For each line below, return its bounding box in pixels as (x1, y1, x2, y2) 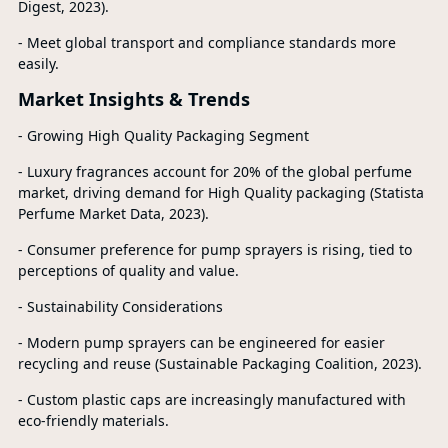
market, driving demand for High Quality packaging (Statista (17, 183, 424, 202)
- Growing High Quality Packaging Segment (17, 126, 309, 145)
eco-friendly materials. (17, 411, 169, 430)
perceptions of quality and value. (17, 261, 239, 280)
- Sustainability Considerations (17, 297, 223, 316)
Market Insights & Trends (17, 87, 250, 111)
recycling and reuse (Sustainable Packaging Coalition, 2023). (17, 354, 422, 373)
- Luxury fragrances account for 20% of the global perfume (17, 162, 412, 181)
